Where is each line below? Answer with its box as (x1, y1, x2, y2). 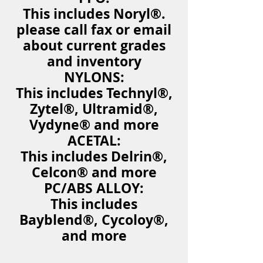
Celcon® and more (31, 163, 157, 181)
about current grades (22, 36, 166, 55)
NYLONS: (63, 68, 124, 86)
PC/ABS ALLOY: (44, 178, 144, 197)
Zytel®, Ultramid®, (30, 99, 158, 118)
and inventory (46, 52, 141, 70)
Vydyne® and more (29, 115, 159, 134)
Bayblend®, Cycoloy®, (19, 210, 168, 229)
